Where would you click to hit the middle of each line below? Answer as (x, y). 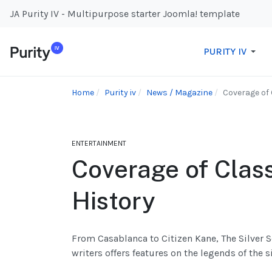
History (114, 201)
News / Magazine (179, 93)
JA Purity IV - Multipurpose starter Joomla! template (125, 13)
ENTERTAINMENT (99, 144)
